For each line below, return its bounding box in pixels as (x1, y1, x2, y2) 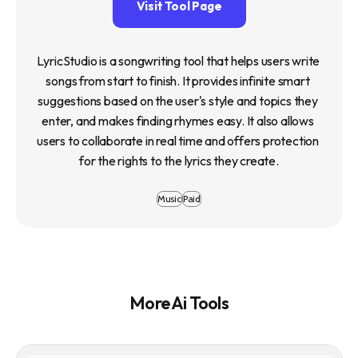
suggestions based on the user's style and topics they (38, 92, 318, 109)
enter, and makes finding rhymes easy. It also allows (42, 112, 314, 129)
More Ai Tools (129, 291, 229, 314)
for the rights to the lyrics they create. (79, 152, 279, 169)
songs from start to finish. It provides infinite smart (46, 72, 310, 89)
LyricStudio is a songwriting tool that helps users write (36, 52, 320, 69)
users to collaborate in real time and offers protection (37, 132, 320, 149)
